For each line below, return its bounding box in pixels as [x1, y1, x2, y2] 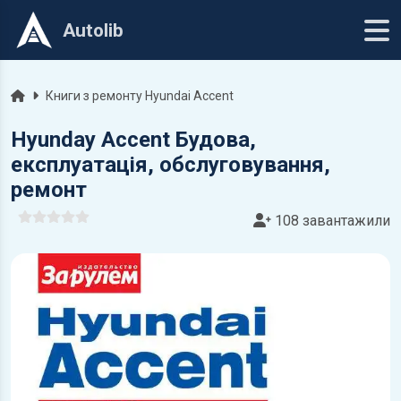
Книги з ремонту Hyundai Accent [46, 89, 234, 103]
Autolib [63, 19, 124, 41]
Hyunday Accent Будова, [11, 127, 256, 152]
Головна [10, 88, 58, 102]
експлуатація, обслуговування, [11, 152, 330, 177]
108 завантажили [271, 212, 390, 229]
